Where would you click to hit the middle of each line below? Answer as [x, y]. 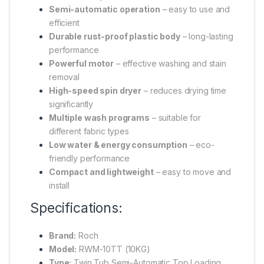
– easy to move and [192, 172]
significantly [71, 104]
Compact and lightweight [101, 172]
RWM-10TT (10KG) [113, 249]
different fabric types [89, 131]
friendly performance [90, 159]
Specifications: [76, 208]
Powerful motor [82, 64]
